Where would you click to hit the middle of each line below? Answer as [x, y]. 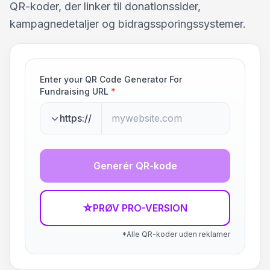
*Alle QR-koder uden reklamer [176, 234]
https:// [76, 118]
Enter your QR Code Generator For [111, 79]
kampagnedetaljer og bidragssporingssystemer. [128, 24]
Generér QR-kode [135, 166]
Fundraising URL [74, 91]
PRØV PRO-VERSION [140, 208]
